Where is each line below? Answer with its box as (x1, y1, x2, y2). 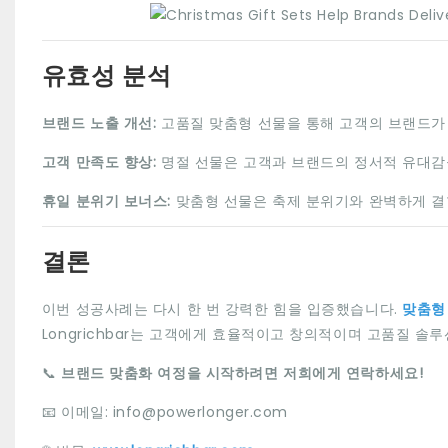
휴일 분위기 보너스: (41, 190, 176, 211)
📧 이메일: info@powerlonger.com (41, 401, 288, 422)
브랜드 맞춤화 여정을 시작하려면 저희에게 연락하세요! (61, 362, 424, 383)
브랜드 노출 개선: (41, 112, 162, 133)
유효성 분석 (41, 56, 172, 92)
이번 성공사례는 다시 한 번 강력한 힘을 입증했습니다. (41, 298, 403, 319)
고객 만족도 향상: (41, 151, 162, 172)
